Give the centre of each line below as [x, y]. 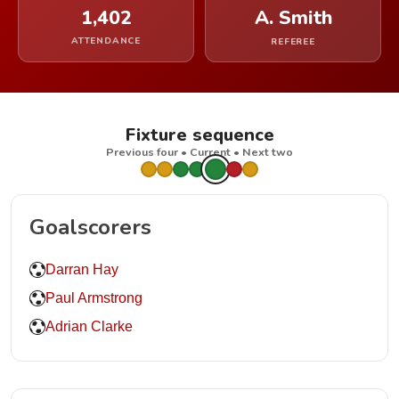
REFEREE [293, 42]
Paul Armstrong [94, 298]
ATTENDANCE [106, 41]
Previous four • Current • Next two [199, 152]
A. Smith [293, 18]
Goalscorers [90, 227]
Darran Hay [82, 269]
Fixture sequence [199, 135]
